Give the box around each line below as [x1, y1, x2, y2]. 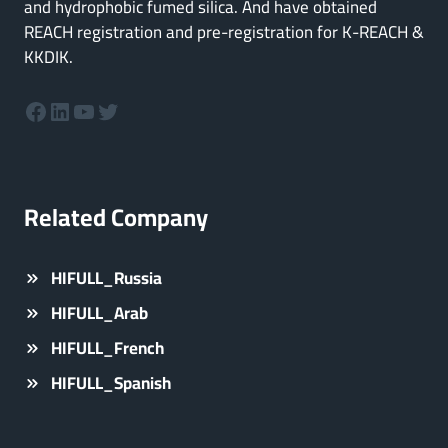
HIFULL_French [51, 332, 164, 364]
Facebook [23, 87, 121, 133]
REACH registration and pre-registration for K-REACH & [24, 16, 424, 48]
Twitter [95, 87, 165, 133]
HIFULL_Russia [51, 262, 162, 294]
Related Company [24, 195, 208, 240]
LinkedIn [47, 87, 132, 133]
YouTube [71, 87, 157, 133]
